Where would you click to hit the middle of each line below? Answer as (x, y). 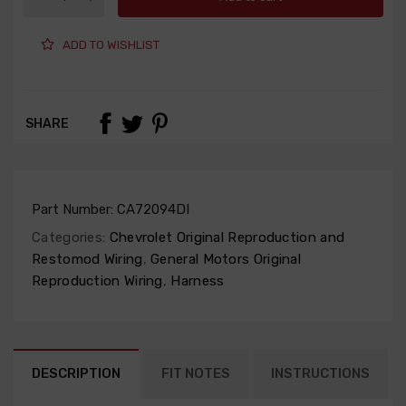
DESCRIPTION (76, 374)
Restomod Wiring (87, 260)
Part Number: (74, 210)
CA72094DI (153, 210)
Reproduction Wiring (97, 281)
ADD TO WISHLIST (111, 44)
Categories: (69, 238)
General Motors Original (224, 260)
